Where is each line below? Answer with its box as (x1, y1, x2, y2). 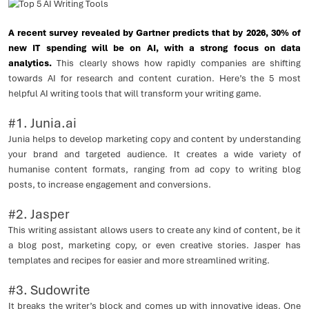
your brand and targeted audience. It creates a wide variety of (8, 148, 301, 160)
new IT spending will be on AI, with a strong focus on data (8, 42, 301, 54)
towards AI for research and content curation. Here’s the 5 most (8, 72, 301, 84)
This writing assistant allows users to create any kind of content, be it (8, 224, 301, 236)
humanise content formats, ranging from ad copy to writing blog (8, 163, 301, 175)
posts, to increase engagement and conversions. (8, 179, 211, 190)
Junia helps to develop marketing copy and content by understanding (8, 133, 301, 145)
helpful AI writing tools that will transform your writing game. (8, 88, 261, 99)
